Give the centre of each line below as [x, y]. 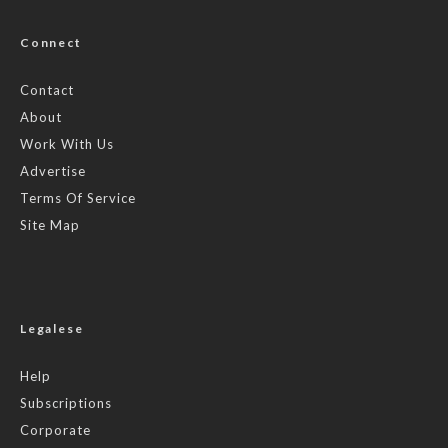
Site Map [50, 224]
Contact [47, 89]
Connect [51, 42]
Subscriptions [66, 402]
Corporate [55, 429]
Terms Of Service [78, 197]
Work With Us [67, 143]
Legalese [52, 328]
